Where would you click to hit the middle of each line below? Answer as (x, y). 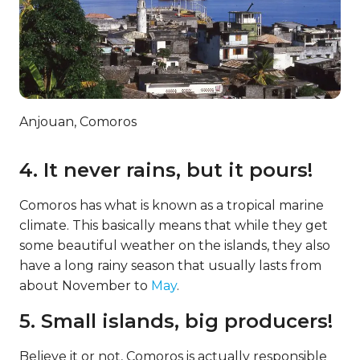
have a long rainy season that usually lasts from (170, 266)
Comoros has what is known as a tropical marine (172, 206)
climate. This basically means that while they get (174, 226)
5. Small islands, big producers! (176, 321)
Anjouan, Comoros (78, 122)
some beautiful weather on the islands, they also (175, 246)
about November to (85, 286)
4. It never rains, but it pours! (166, 170)
